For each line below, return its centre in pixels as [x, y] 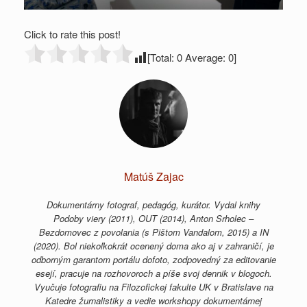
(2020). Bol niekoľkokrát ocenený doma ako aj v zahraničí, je [153, 245]
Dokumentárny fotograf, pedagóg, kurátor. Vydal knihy [153, 204]
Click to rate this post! [72, 34]
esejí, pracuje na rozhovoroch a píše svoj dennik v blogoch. [153, 273]
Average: [205, 57]
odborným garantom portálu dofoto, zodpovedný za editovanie [153, 259]
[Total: [162, 57]
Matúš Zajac [153, 176]
